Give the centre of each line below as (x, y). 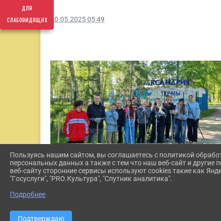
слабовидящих (27, 20)
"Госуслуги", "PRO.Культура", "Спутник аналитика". (91, 179)
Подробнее (28, 194)
